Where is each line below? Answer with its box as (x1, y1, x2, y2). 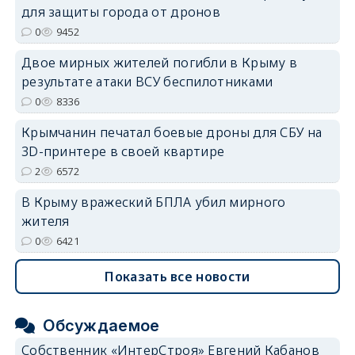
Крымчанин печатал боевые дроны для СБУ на (21, 124, 323, 142)
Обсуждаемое (43, 316, 160, 336)
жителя (21, 212, 70, 231)
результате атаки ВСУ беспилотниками (21, 73, 273, 91)
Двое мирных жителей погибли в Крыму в (21, 54, 298, 72)
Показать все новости (105, 268, 250, 286)
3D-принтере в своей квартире (21, 143, 225, 161)
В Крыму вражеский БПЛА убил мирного (21, 193, 286, 212)
